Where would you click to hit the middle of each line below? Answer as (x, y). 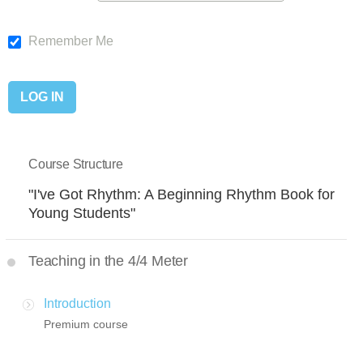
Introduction (77, 304)
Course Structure (76, 164)
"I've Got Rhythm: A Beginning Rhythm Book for (181, 195)
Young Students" (82, 214)
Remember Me (69, 41)
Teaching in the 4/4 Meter (108, 261)
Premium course (86, 325)
